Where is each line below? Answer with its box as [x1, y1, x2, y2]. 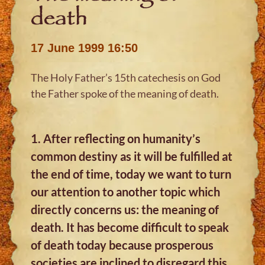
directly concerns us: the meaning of [31, 202, 219, 216]
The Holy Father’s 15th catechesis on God [31, 70, 221, 84]
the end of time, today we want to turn [31, 166, 232, 181]
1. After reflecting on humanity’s [31, 131, 201, 146]
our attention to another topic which [31, 184, 221, 199]
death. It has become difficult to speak [31, 219, 230, 234]
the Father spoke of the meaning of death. [31, 86, 219, 100]
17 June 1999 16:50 [31, 41, 138, 54]
